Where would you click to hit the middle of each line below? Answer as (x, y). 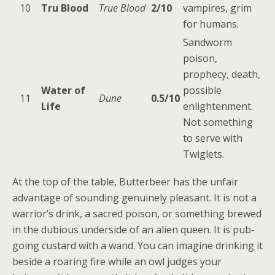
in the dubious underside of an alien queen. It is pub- (134, 230)
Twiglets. (203, 154)
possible (202, 90)
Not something (218, 122)
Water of (63, 90)
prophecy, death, (222, 74)
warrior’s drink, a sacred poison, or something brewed (137, 214)
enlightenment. (218, 106)
